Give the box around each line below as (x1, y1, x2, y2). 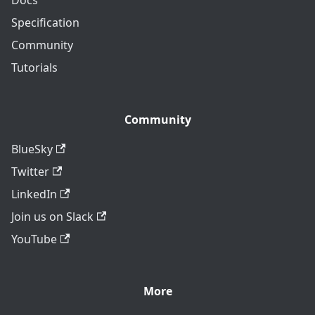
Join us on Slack (11, 208, 94, 224)
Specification (11, 14, 79, 30)
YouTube (11, 231, 57, 247)
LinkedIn (11, 186, 57, 202)
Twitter (11, 163, 49, 179)
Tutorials (11, 59, 58, 75)
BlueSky (11, 141, 53, 157)
